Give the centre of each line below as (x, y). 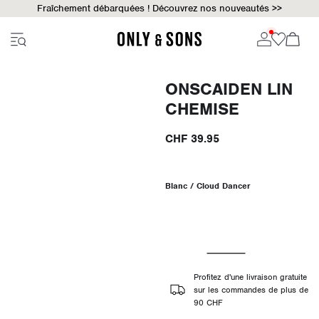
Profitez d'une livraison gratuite (250, 277)
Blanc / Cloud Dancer (208, 186)
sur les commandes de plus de (251, 289)
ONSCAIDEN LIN (229, 89)
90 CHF (208, 302)
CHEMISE (202, 109)
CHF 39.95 (192, 139)
